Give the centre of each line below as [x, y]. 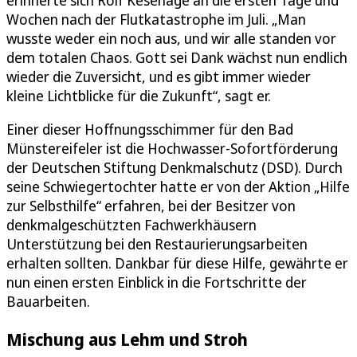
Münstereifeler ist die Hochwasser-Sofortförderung [172, 148]
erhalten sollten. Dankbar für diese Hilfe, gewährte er [177, 263]
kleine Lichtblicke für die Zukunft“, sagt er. [139, 95]
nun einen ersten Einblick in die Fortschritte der [157, 282]
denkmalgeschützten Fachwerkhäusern [131, 224]
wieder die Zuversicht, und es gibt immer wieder [159, 76]
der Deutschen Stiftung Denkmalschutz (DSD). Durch [175, 167]
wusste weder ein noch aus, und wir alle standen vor [171, 38]
